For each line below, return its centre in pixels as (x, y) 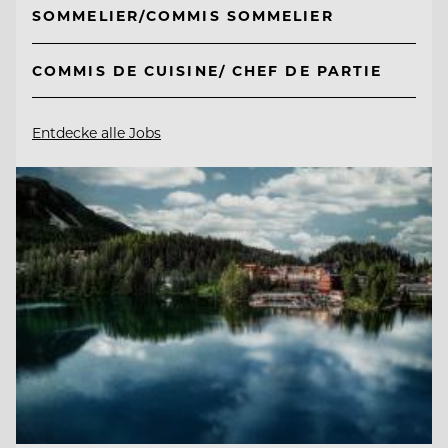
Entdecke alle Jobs (96, 133)
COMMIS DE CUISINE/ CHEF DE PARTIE (207, 70)
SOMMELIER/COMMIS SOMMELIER (183, 16)
